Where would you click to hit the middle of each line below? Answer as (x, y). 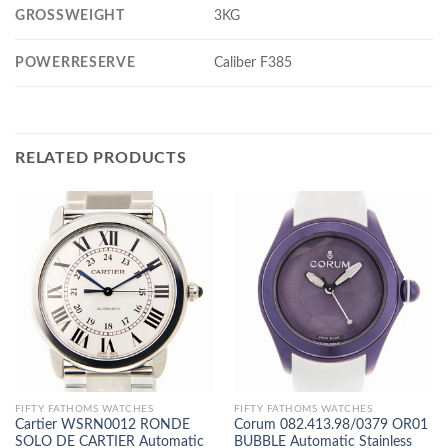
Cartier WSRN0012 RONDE (102, 425)
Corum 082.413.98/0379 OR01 (330, 425)
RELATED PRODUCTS (101, 157)
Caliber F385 (253, 62)
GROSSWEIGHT (70, 15)
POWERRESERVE (75, 62)
